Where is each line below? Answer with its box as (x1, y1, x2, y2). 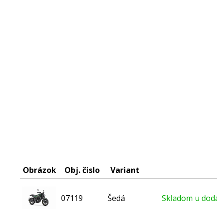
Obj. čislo (64, 165, 100, 175)
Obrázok (22, 165, 56, 175)
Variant (110, 165, 139, 175)
